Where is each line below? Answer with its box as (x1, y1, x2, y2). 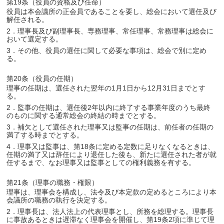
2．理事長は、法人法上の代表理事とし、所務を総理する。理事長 (6, 207, 214, 215)
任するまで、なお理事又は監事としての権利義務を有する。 (6, 158, 196, 166)
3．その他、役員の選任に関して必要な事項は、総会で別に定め (6, 46, 207, 54)
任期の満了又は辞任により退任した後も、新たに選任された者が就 (6, 150, 217, 158)
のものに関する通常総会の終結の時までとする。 (6, 111, 161, 119)
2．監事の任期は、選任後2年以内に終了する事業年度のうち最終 (6, 103, 211, 111)
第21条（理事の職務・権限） (6, 178, 99, 186)
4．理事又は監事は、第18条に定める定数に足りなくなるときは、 (6, 142, 215, 150)
